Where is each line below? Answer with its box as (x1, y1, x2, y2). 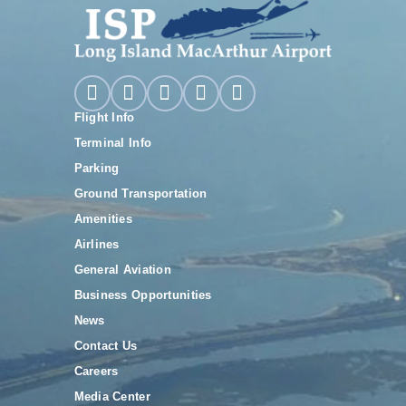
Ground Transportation (73, 187, 208, 201)
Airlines (73, 237, 120, 252)
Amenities (73, 212, 133, 227)
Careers (73, 364, 119, 379)
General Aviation (73, 263, 171, 277)
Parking (73, 161, 120, 176)
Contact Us (73, 339, 138, 353)
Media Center (73, 390, 150, 404)
